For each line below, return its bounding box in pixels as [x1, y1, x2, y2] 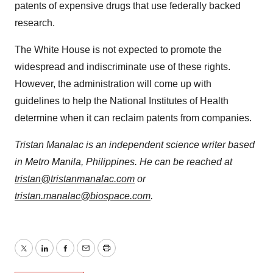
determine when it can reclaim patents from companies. [15, 113, 252, 124]
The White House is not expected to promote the [15, 44, 222, 55]
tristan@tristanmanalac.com [15, 174, 135, 185]
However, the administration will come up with [15, 79, 211, 90]
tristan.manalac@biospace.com [15, 191, 151, 202]
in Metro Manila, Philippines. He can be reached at [15, 157, 232, 168]
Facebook [64, 250, 108, 261]
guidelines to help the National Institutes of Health [15, 96, 229, 107]
